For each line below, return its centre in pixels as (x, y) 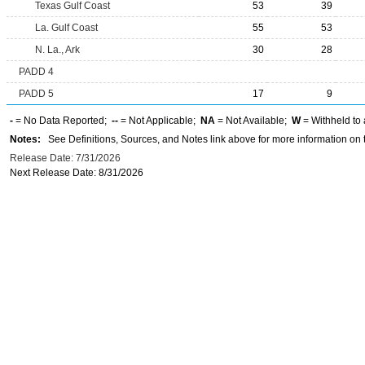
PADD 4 (36, 72)
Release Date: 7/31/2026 (65, 158)
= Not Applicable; (159, 121)
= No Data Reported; (62, 121)
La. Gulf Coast (66, 28)
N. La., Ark (57, 50)
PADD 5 (36, 94)
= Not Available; (253, 121)
